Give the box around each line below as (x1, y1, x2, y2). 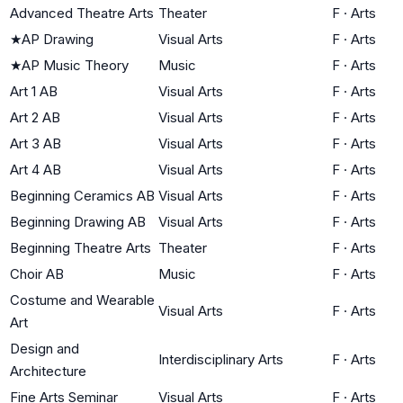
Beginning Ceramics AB (10, 186, 155, 204)
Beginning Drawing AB (10, 212, 146, 230)
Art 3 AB (10, 134, 61, 152)
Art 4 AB (10, 160, 61, 178)
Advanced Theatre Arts (10, 4, 154, 22)
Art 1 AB (10, 82, 58, 100)
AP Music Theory (22, 56, 129, 74)
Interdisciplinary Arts (158, 350, 283, 368)
